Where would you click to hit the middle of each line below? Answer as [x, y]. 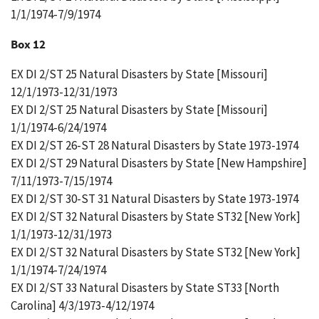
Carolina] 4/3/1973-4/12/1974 [82, 305]
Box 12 [28, 44]
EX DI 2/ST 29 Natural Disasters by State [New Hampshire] [159, 163]
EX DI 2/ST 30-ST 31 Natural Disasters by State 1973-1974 [155, 199]
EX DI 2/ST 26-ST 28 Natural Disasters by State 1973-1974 [155, 145]
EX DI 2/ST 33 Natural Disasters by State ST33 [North [145, 288]
